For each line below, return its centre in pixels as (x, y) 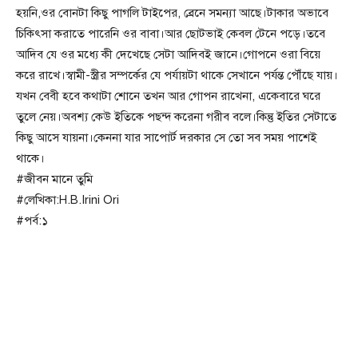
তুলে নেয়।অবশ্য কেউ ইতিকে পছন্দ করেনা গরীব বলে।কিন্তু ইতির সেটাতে (176, 117)
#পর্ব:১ (32, 221)
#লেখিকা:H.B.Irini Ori (68, 200)
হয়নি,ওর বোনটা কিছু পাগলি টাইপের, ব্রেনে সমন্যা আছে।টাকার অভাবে (172, 13)
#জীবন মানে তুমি (54, 179)
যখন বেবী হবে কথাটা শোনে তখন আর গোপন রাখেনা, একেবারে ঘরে (168, 96)
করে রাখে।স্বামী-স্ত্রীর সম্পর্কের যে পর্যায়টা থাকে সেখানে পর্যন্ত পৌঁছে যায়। (177, 76)
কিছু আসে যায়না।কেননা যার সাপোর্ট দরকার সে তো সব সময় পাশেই (166, 138)
